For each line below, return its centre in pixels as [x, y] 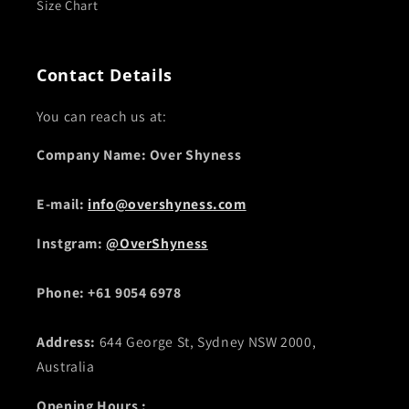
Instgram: [72, 244]
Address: [68, 342]
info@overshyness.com [167, 204]
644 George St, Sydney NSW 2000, [208, 342]
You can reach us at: [102, 116]
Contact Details [105, 74]
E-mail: [61, 204]
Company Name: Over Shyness [139, 155]
